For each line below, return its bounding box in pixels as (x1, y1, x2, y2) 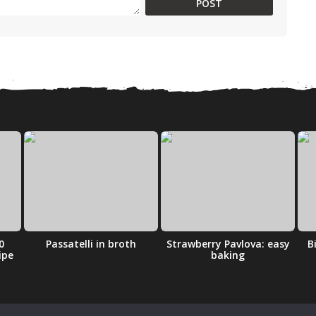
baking (211, 248, 245, 262)
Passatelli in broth (46, 237, 136, 251)
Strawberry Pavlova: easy (166, 237, 290, 251)
